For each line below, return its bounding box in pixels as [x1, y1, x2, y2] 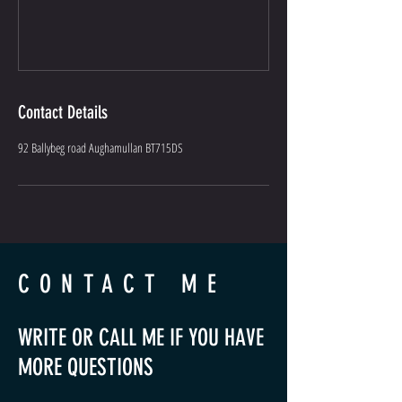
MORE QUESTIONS [18, 353, 153, 381]
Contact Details [18, 100, 108, 123]
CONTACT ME [18, 268, 226, 299]
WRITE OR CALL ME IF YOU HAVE [18, 323, 264, 352]
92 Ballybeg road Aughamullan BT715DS [18, 138, 183, 156]
